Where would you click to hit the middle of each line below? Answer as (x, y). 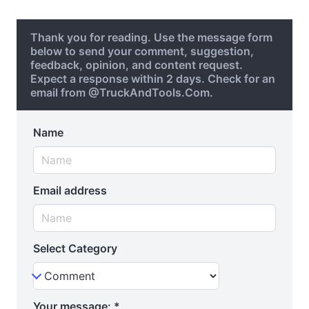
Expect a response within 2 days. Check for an (153, 79)
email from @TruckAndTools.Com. (122, 92)
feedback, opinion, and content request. (137, 65)
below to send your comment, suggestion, (142, 51)
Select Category (75, 248)
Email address (70, 190)
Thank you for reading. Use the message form (151, 37)
